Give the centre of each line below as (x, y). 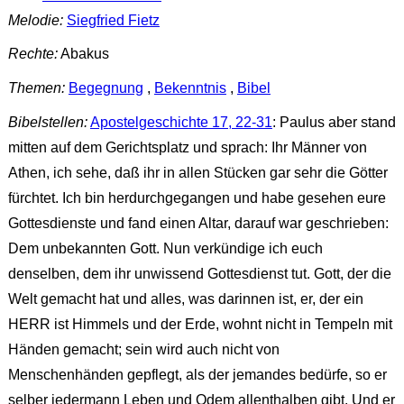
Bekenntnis (190, 88)
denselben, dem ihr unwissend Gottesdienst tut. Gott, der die (199, 273)
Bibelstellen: (47, 122)
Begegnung (106, 88)
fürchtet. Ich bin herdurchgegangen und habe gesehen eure (197, 197)
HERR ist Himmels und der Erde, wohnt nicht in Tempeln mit (200, 324)
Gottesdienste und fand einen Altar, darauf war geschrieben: (198, 223)
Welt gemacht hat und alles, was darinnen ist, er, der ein (185, 298)
